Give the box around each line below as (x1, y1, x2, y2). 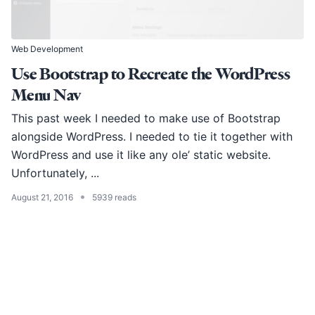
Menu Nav (11, 84, 82, 107)
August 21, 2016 (11, 192, 73, 203)
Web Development (11, 44, 83, 55)
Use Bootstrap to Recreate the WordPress (11, 63, 290, 86)
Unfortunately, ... (11, 166, 99, 181)
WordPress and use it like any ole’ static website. (11, 148, 271, 162)
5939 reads (92, 192, 136, 203)
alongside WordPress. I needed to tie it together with (11, 129, 292, 144)
